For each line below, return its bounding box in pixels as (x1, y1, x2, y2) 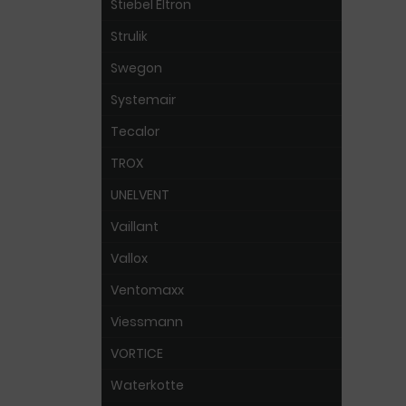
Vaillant (111, 217, 159, 236)
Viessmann (111, 313, 183, 331)
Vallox (111, 249, 148, 267)
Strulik (111, 27, 148, 45)
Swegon (111, 59, 162, 77)
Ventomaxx (111, 281, 184, 299)
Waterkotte (111, 376, 184, 394)
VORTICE (111, 344, 163, 362)
